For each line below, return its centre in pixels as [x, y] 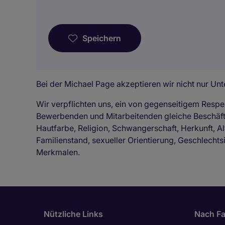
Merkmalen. [58, 152]
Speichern [102, 38]
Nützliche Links [73, 214]
